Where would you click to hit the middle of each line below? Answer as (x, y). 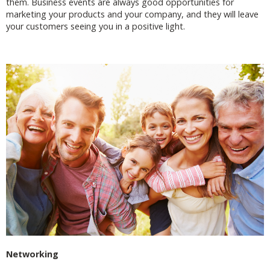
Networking (32, 254)
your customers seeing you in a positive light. (96, 27)
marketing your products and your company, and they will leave (132, 14)
